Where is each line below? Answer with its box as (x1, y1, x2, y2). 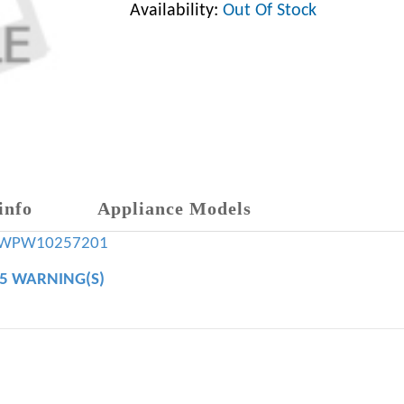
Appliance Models (97, 198, 252, 218)
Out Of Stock (223, 2, 317, 20)
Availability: (130, 2, 223, 20)
